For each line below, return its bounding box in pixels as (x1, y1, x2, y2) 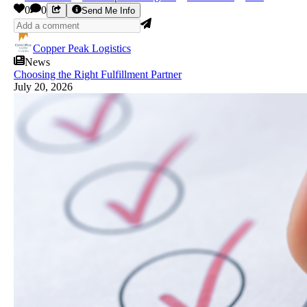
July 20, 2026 (14, 81, 73, 93)
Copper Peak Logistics (33, 42, 131, 55)
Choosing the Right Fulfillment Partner (14, 69, 182, 81)
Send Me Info (81, 5, 135, 16)
